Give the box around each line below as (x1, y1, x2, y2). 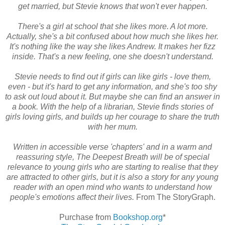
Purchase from (59, 212, 113, 221)
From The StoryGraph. (134, 192, 215, 201)
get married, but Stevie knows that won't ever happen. (18, 2, 207, 11)
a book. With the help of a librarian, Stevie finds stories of (12, 102, 213, 111)
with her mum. (87, 122, 138, 131)
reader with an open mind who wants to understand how (13, 182, 212, 191)
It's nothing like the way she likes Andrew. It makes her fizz (10, 42, 215, 51)
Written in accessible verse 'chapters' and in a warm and (13, 142, 212, 151)
